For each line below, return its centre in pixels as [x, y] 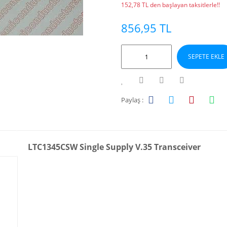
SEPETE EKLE [206, 57]
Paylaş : [132, 100]
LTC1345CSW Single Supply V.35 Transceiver [114, 147]
